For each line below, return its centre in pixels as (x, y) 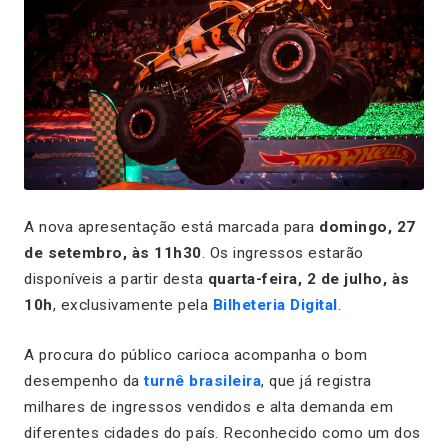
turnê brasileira (202, 381)
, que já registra (316, 381)
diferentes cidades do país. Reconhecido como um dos (222, 433)
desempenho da (84, 381)
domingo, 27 (367, 227)
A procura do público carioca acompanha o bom (195, 355)
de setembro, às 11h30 (113, 253)
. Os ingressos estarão (282, 253)
